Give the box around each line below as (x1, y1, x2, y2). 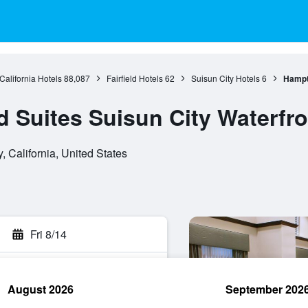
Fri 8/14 (30, 226, 67, 242)
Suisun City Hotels (190, 72, 260, 84)
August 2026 (8, 281, 74, 297)
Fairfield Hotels (106, 72, 163, 84)
